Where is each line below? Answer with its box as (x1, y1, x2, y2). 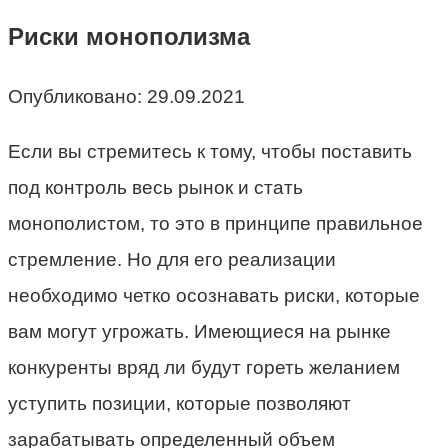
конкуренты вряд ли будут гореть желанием (8, 356, 400, 378)
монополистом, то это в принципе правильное (8, 212, 423, 234)
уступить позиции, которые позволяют (8, 392, 351, 414)
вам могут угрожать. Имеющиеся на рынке (8, 320, 391, 342)
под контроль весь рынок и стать (8, 176, 303, 198)
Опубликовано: (8, 85, 142, 107)
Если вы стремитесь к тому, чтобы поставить (8, 140, 412, 162)
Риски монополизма (8, 22, 250, 50)
